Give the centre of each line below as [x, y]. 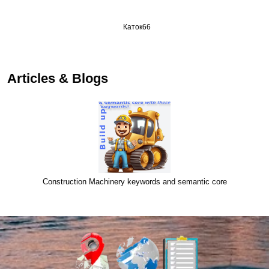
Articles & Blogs [58, 79]
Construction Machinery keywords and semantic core [134, 182]
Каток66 [134, 27]
